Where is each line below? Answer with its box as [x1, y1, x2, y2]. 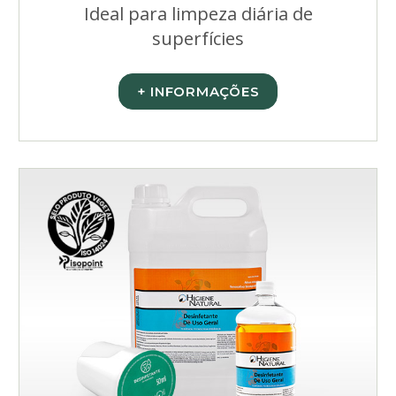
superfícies [152, 27, 244, 50]
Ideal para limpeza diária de [83, 2, 313, 26]
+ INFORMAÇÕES [136, 83, 260, 100]
